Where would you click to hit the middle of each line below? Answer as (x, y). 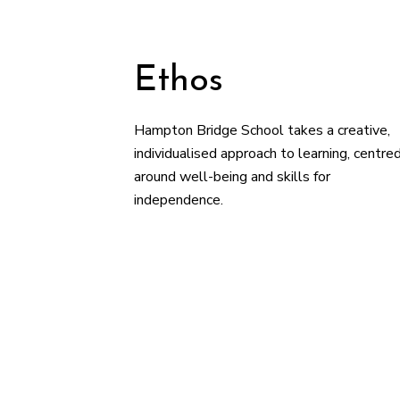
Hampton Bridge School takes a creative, (262, 130)
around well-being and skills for (233, 177)
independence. (179, 200)
